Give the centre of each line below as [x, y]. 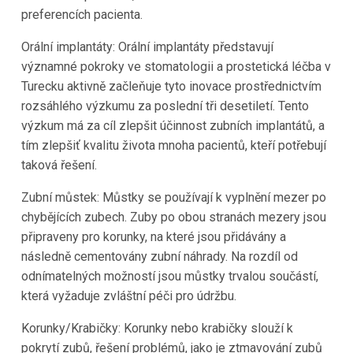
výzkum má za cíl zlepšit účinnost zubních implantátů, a [173, 125]
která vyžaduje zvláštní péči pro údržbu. [128, 295]
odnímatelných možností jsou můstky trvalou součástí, [169, 276]
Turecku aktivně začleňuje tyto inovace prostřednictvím [171, 86]
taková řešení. [59, 165]
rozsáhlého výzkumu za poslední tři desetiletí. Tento [165, 106]
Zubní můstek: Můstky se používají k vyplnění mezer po [173, 197]
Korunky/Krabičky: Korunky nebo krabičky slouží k [157, 328]
